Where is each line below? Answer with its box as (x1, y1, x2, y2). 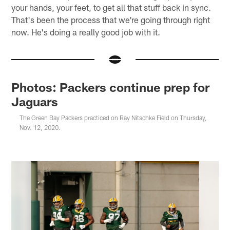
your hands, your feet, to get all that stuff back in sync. (11, 2, 212, 12)
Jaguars (11, 93, 59, 109)
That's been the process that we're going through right (11, 14, 210, 25)
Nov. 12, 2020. (20, 123, 61, 131)
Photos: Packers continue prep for (11, 79, 210, 94)
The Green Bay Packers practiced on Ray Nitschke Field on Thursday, (20, 113, 207, 121)
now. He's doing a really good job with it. (11, 26, 161, 37)
